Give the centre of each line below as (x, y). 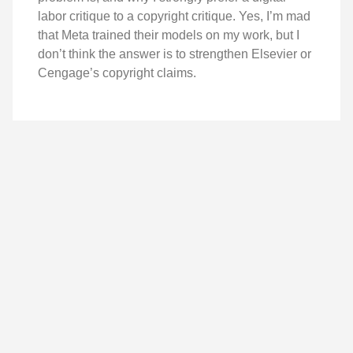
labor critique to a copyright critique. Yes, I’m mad (174, 16)
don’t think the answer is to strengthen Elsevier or (175, 54)
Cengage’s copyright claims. (117, 72)
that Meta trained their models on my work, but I (169, 35)
